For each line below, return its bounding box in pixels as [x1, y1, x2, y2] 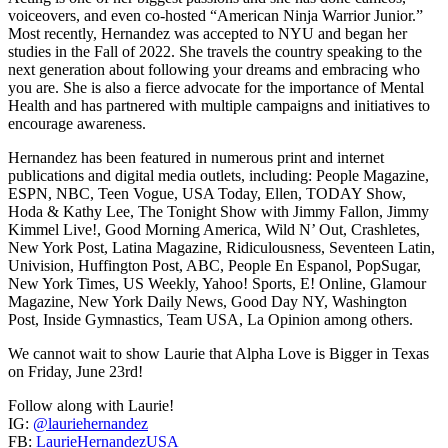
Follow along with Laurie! [8, 396, 174, 414]
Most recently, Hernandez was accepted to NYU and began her [8, 24, 407, 42]
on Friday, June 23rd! [8, 362, 143, 380]
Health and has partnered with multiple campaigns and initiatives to [8, 96, 430, 114]
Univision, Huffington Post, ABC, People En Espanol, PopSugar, [8, 256, 421, 274]
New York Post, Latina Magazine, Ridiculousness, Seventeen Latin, [8, 238, 435, 256]
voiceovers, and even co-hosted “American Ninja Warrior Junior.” [8, 6, 423, 24]
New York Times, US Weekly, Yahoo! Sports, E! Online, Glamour [8, 274, 426, 292]
